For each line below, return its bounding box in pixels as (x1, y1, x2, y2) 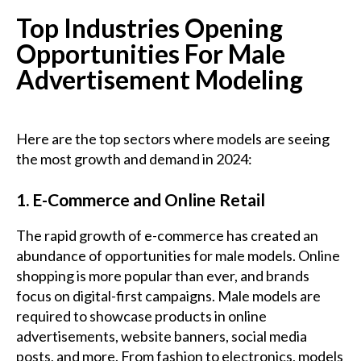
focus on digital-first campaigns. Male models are (16, 287, 321, 305)
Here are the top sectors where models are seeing (16, 130, 330, 148)
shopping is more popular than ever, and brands (16, 267, 309, 285)
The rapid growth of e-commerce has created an (16, 226, 318, 245)
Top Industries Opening (16, 12, 283, 44)
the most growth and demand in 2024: (16, 150, 252, 168)
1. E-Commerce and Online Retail (16, 189, 265, 210)
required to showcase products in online (16, 307, 267, 326)
